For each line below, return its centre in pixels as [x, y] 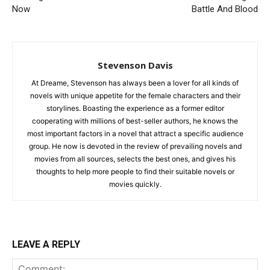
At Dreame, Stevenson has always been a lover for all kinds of [135, 83]
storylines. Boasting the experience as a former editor [135, 108]
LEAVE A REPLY [46, 244]
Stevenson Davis [135, 65]
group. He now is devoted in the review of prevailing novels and [135, 146]
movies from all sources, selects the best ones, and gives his [135, 159]
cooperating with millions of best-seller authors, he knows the [135, 121]
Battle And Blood [225, 9]
